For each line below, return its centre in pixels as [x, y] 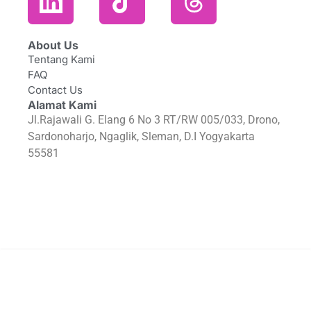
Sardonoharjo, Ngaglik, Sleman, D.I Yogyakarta [141, 137]
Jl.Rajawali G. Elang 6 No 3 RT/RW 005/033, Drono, [154, 120]
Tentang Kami [61, 60]
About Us [53, 45]
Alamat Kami [62, 105]
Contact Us [55, 90]
